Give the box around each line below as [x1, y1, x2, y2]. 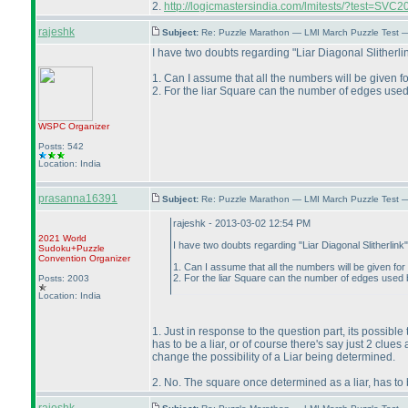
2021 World [38, 233, 87, 243]
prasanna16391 [38, 192, 117, 205]
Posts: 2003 [38, 273, 89, 283]
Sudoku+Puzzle [38, 243, 105, 253]
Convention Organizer [38, 253, 130, 263]
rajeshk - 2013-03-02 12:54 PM [173, 218, 311, 229]
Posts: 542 [38, 141, 84, 151]
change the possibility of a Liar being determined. [152, 351, 395, 363]
